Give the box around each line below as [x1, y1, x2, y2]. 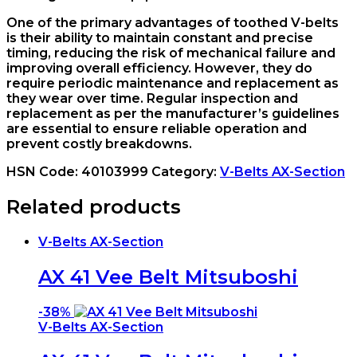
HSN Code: [6, 163, 81, 179]
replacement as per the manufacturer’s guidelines [6, 105, 339, 121]
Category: [151, 163, 220, 179]
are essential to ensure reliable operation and [6, 120, 307, 136]
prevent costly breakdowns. [6, 135, 192, 151]
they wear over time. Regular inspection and [6, 90, 298, 106]
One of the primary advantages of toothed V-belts [6, 14, 339, 30]
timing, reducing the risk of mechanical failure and [6, 45, 335, 61]
